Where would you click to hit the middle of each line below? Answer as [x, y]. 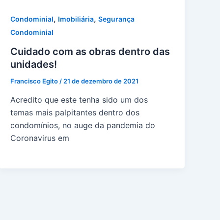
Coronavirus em [40, 138]
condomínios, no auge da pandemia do [83, 125]
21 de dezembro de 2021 [101, 81]
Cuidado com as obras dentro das [90, 51]
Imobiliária [76, 19]
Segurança [117, 19]
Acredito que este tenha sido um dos [79, 99]
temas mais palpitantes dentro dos [75, 112]
